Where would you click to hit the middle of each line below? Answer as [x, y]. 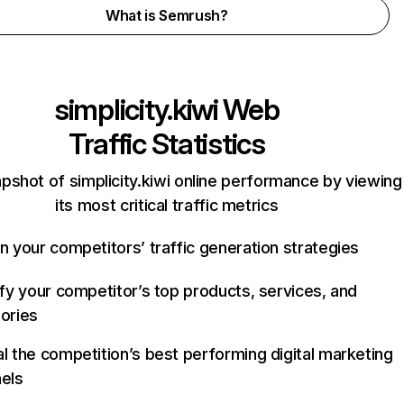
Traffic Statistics [166, 144]
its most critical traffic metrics [167, 205]
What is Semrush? [166, 15]
